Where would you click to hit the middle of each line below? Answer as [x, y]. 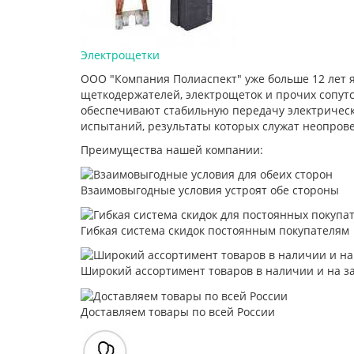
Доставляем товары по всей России [178, 311]
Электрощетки [120, 55]
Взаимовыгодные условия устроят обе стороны [210, 190]
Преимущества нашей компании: [172, 149]
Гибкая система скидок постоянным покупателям [215, 230]
